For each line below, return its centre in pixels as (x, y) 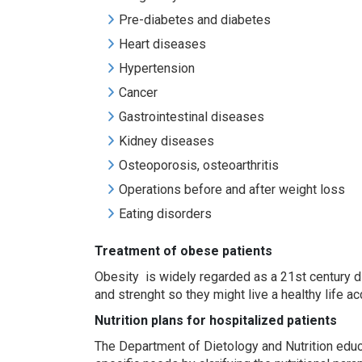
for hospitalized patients (260, 320)
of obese (191, 251)
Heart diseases (162, 44)
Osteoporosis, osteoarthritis (199, 165)
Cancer (138, 93)
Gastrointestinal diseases (192, 117)
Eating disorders (165, 214)
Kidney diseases (166, 141)
